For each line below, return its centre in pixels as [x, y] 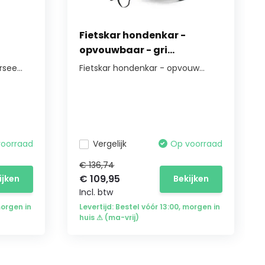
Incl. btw [96, 192]
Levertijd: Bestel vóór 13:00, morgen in [150, 207]
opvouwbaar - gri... [127, 50]
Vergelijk [110, 144]
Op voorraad [196, 144]
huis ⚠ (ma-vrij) [109, 217]
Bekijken [191, 179]
